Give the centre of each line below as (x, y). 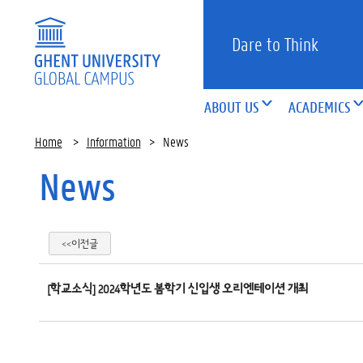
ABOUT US (232, 107)
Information (113, 141)
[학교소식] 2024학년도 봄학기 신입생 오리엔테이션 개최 (177, 288)
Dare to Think (275, 45)
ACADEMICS (320, 107)
